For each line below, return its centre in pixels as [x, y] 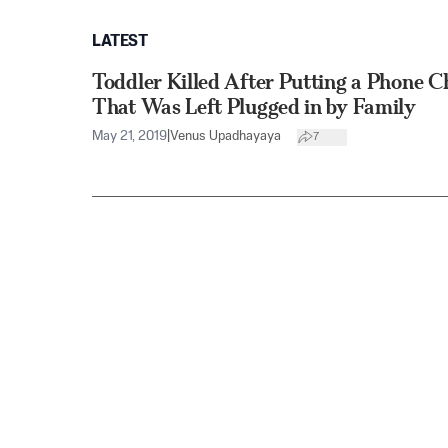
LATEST [120, 42]
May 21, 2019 [129, 136]
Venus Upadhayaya [225, 136]
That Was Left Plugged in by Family [254, 106]
